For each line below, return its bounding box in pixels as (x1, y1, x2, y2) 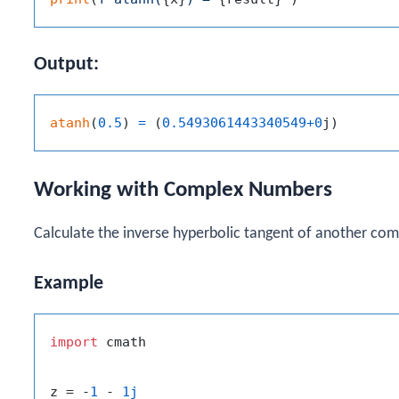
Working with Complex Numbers (34, 178, 332, 201)
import (50, 333, 98, 350)
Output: (34, 54, 99, 76)
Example (34, 273, 103, 294)
